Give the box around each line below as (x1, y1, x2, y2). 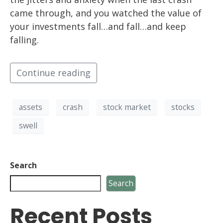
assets (19, 101, 42, 112)
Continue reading (16, 67, 91, 79)
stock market (103, 101, 151, 112)
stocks (171, 101, 195, 112)
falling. (10, 34, 39, 46)
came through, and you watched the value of (10, 7, 202, 19)
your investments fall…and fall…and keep (10, 20, 186, 33)
